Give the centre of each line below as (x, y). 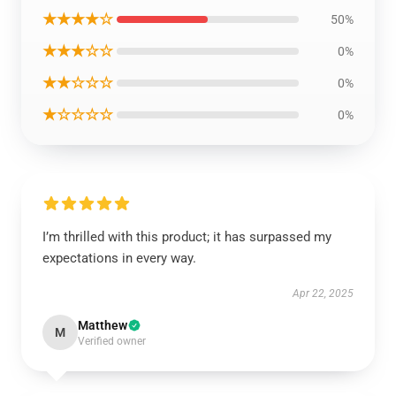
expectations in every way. (119, 258)
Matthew (103, 325)
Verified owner (112, 341)
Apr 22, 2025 (323, 293)
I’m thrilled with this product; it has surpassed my (187, 237)
